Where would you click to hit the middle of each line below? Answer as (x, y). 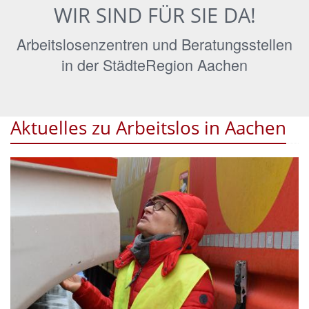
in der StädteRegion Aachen (154, 65)
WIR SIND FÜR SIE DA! (154, 15)
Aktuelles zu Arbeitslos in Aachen (148, 128)
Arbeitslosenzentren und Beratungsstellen (154, 44)
